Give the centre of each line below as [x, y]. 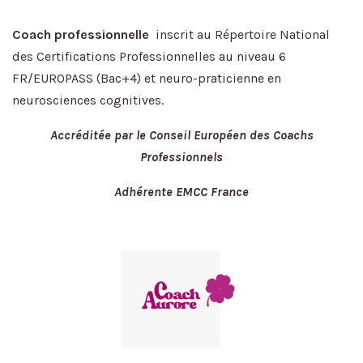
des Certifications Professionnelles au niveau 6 [149, 56]
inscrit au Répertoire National [241, 34]
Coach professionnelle [82, 34]
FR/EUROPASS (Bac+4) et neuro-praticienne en [147, 78]
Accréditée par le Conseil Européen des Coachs [181, 135]
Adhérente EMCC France [181, 191]
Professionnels [181, 156]
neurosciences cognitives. [88, 100]
